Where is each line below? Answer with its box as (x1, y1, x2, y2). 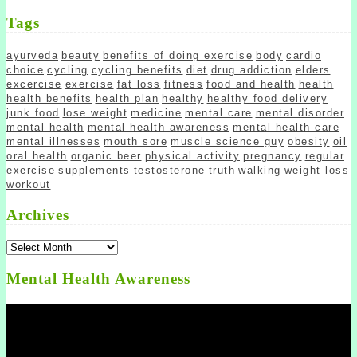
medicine (131, 107, 182, 120)
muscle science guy (171, 135, 284, 148)
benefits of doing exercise (103, 49, 253, 62)
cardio (286, 49, 321, 62)
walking (238, 164, 281, 177)
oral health (6, 150, 68, 163)
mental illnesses (6, 135, 100, 148)
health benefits (6, 92, 92, 105)
